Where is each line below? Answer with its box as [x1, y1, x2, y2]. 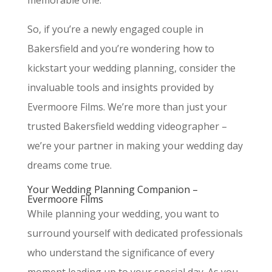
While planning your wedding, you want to [27, 207, 219, 220]
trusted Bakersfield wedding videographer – [27, 120, 227, 133]
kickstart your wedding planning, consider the [27, 61, 236, 75]
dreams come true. [27, 158, 112, 172]
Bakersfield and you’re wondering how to [27, 42, 214, 55]
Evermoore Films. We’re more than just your [27, 100, 227, 114]
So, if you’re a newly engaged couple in [27, 22, 203, 36]
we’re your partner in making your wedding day [27, 139, 243, 152]
